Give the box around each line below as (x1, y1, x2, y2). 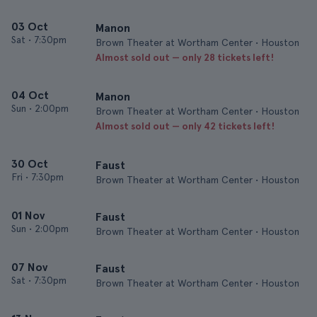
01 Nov (11, 209, 45, 222)
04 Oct (11, 88, 49, 102)
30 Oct (11, 157, 48, 171)
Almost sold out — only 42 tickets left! (96, 120, 275, 132)
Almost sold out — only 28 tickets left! (96, 52, 274, 63)
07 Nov (11, 260, 47, 274)
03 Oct (11, 20, 48, 33)
